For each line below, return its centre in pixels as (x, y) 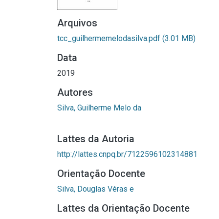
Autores (75, 92)
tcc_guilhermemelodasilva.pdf (110, 38)
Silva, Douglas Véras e (96, 189)
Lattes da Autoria (96, 139)
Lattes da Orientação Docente (123, 208)
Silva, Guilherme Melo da (99, 108)
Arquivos (77, 23)
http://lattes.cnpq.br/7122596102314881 (127, 154)
